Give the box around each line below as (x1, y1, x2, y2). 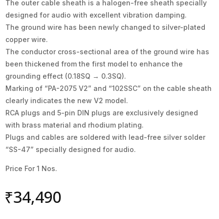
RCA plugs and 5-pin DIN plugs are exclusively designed (5, 108, 198, 117)
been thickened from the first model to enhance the (5, 59, 183, 68)
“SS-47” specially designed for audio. (5, 145, 136, 153)
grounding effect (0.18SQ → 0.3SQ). (5, 71, 127, 80)
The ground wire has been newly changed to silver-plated (5, 22, 206, 31)
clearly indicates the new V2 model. (5, 96, 129, 105)
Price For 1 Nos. (5, 164, 58, 173)
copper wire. (5, 35, 48, 44)
